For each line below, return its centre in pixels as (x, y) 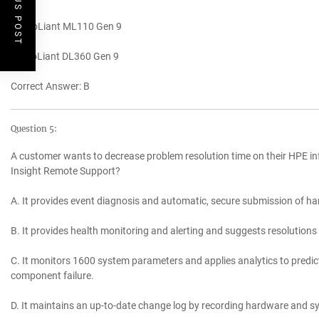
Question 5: (34, 129)
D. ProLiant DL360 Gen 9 (65, 57)
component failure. (52, 276)
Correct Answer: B (50, 87)
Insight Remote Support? (66, 171)
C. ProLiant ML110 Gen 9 (66, 27)
